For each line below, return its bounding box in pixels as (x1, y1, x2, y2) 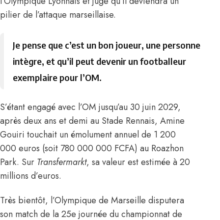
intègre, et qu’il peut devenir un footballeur (13, 55, 187, 67)
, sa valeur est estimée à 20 (86, 155, 190, 168)
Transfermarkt (37, 155, 86, 168)
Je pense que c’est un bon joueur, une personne (13, 39, 201, 51)
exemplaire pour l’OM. (13, 71, 102, 83)
